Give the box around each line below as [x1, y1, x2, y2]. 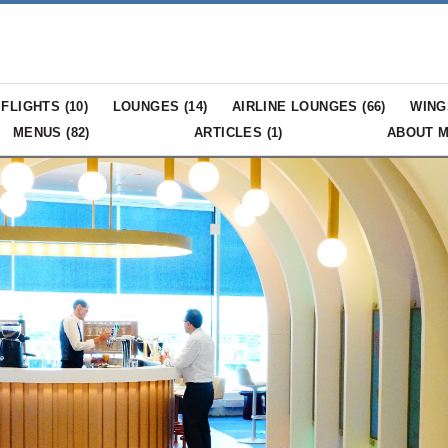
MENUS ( [12, 124, 71, 140]
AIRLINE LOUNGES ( [231, 99, 367, 115]
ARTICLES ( [194, 124, 271, 140]
